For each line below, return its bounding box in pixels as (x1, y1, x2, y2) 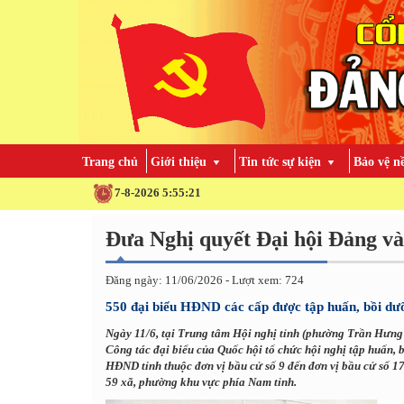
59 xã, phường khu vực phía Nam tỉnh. (106, 374, 297, 389)
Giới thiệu (151, 155, 207, 169)
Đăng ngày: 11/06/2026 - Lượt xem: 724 (106, 272, 304, 287)
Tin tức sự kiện (239, 155, 321, 169)
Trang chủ (82, 155, 138, 169)
